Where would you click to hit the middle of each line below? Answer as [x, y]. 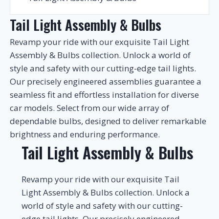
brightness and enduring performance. [85, 134]
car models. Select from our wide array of [89, 108]
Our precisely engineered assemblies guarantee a [106, 81]
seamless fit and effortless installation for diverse [104, 95]
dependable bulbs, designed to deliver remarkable [108, 121]
